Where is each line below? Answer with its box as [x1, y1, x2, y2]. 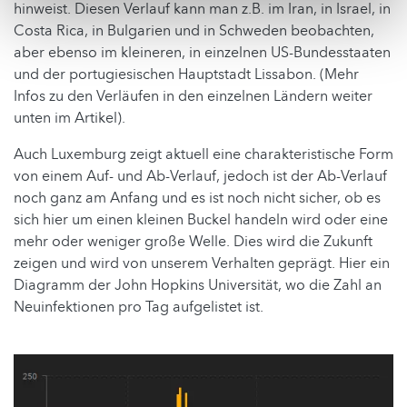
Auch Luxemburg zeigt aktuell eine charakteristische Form [14, 144, 393, 165]
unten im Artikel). [14, 108, 125, 129]
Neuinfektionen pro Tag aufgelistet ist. [14, 297, 263, 318]
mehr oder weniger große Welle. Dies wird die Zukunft [14, 232, 372, 253]
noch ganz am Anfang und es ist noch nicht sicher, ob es [14, 188, 381, 209]
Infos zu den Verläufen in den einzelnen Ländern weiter [14, 86, 372, 107]
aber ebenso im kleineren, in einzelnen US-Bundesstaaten [14, 43, 391, 64]
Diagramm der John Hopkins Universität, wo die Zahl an [14, 275, 382, 296]
